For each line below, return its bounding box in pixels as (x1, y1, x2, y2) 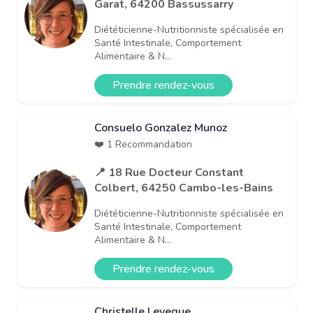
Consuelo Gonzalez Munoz (94, 119, 227, 136)
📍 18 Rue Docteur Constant (94, 164, 244, 180)
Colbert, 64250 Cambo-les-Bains (94, 180, 273, 196)
